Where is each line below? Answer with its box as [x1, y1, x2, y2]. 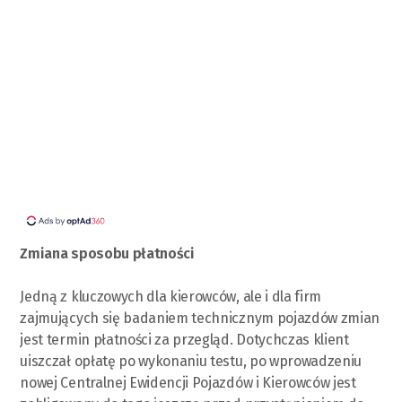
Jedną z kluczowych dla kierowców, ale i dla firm [20, 287, 322, 305]
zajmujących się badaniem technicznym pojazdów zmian [20, 309, 380, 327]
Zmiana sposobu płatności [20, 244, 195, 262]
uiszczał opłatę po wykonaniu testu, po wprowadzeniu [20, 352, 363, 370]
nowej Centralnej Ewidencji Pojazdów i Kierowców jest [20, 373, 356, 391]
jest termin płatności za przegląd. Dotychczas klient [20, 330, 349, 348]
